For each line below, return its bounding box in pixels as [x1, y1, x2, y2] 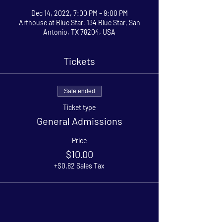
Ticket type [63, 103, 96, 111]
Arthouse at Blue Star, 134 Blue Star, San [18, 18, 140, 27]
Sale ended [63, 87, 95, 95]
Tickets [63, 55, 95, 67]
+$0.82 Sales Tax [54, 161, 105, 170]
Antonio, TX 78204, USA [43, 27, 115, 36]
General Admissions [36, 114, 122, 127]
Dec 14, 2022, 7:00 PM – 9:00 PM [31, 8, 128, 17]
